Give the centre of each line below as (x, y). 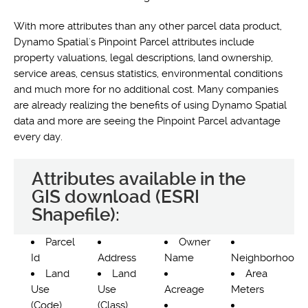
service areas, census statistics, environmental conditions (148, 74)
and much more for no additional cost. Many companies (146, 89)
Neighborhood (266, 258)
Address (117, 258)
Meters (247, 289)
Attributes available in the (139, 179)
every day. (38, 137)
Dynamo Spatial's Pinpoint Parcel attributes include (134, 42)
